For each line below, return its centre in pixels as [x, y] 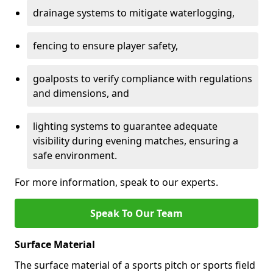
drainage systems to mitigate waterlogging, [134, 13]
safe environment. [75, 155]
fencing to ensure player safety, [105, 46]
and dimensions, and [81, 93]
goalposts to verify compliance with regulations [143, 79]
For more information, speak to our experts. [116, 182]
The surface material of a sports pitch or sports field [135, 265]
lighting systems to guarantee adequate [125, 126]
